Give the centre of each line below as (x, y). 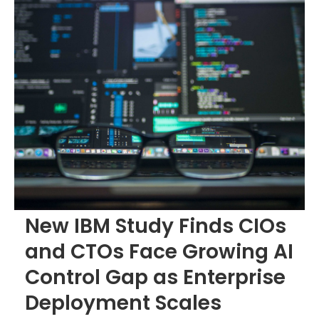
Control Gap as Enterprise (155, 277)
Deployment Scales (123, 303)
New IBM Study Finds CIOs (156, 226)
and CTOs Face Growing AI (159, 251)
